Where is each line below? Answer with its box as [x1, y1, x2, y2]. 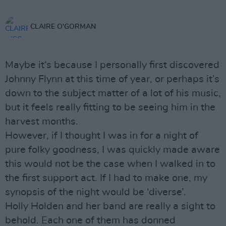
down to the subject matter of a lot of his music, [5, 88, 221, 98]
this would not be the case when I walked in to [5, 159, 215, 169]
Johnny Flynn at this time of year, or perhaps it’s [5, 74, 219, 84]
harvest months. [5, 117, 78, 127]
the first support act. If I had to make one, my [5, 173, 207, 183]
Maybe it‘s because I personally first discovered [5, 60, 219, 70]
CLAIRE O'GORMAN [30, 23, 96, 30]
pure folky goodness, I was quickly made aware [5, 145, 220, 155]
